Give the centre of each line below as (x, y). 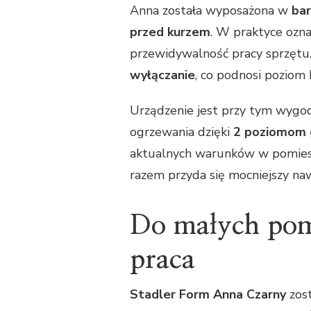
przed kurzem (170, 32)
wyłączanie (162, 75)
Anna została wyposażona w (211, 11)
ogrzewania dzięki (182, 132)
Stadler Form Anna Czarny (208, 294)
